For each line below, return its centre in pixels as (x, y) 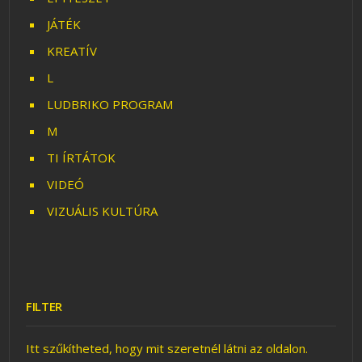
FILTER (44, 306)
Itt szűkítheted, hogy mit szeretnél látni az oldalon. (167, 348)
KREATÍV (72, 51)
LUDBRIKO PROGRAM (110, 104)
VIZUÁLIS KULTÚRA (103, 210)
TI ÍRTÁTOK (82, 157)
